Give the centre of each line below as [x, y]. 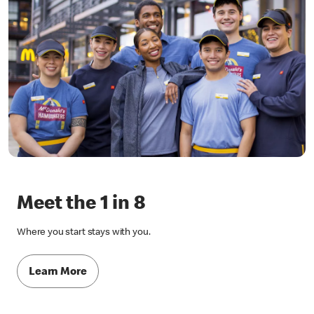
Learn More [58, 272]
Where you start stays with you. [84, 233]
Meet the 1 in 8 [81, 205]
